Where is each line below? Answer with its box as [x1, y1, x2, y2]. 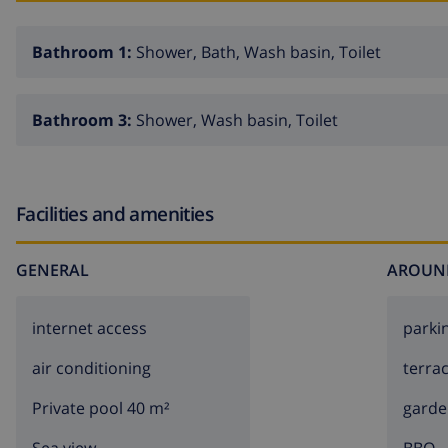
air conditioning [32, 357, 151, 380]
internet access [32, 317, 147, 340]
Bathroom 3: [32, 108, 136, 131]
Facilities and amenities [16, 199, 214, 227]
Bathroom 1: [32, 40, 136, 63]
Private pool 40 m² [32, 397, 170, 420]
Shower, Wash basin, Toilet [136, 108, 338, 131]
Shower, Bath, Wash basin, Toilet [136, 40, 381, 63]
